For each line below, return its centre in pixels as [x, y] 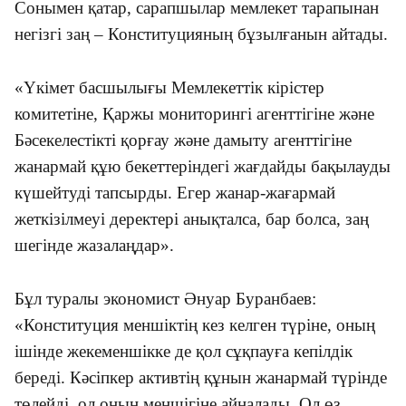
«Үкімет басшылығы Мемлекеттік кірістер [169, 87]
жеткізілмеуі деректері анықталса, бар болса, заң [192, 218]
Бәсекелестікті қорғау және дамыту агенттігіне [183, 140]
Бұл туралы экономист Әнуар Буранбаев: [165, 298]
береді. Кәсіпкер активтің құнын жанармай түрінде [201, 377]
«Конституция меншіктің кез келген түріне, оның [195, 324]
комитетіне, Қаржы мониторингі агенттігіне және [194, 113]
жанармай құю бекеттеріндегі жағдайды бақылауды [203, 166]
